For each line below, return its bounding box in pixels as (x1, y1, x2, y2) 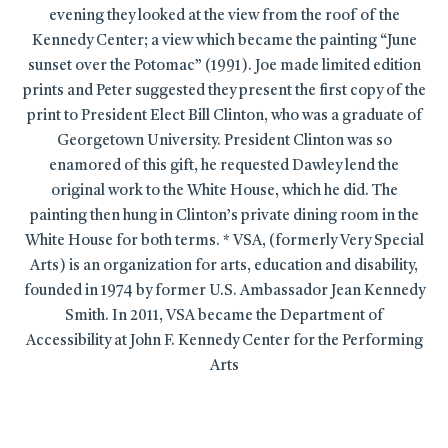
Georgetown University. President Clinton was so (56, 133, 392, 149)
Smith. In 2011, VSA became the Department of (65, 308, 383, 324)
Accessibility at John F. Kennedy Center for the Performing (25, 333, 423, 349)
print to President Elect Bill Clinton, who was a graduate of (26, 108, 422, 124)
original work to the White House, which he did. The (50, 183, 398, 199)
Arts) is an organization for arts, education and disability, (30, 258, 418, 274)
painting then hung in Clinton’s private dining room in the (29, 208, 419, 224)
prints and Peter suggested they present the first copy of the (22, 83, 426, 99)
